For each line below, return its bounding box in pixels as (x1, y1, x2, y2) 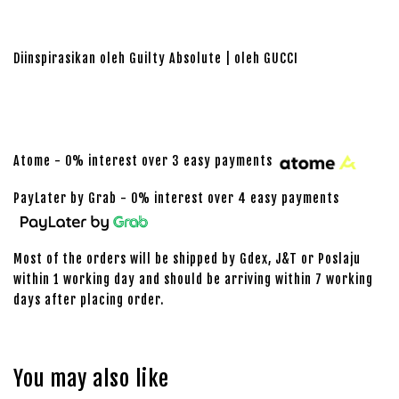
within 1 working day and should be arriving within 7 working (13, 271, 373, 287)
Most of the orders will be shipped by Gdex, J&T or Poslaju (13, 250, 361, 266)
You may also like (13, 364, 169, 392)
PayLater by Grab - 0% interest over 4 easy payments (13, 190, 339, 206)
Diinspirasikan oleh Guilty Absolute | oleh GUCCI (13, 51, 298, 66)
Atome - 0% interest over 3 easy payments (13, 153, 276, 169)
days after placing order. (13, 291, 164, 307)
